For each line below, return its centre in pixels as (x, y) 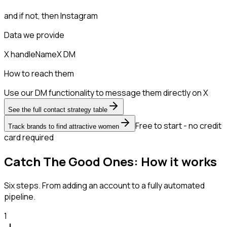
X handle (20, 54)
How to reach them (39, 73)
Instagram (79, 15)
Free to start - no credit (178, 125)
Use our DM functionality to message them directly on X (106, 92)
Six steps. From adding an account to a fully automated (104, 185)
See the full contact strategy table (58, 109)
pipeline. (20, 196)
